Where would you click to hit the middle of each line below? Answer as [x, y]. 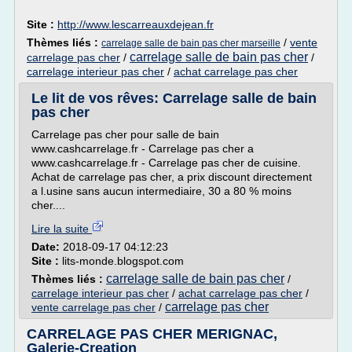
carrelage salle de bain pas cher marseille [191, 43]
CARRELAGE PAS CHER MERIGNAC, [152, 334]
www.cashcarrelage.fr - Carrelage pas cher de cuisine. [166, 163]
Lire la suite [62, 229]
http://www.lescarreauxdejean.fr [136, 24]
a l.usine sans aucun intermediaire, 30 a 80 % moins [161, 191]
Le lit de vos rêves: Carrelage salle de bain [174, 98]
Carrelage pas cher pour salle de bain [125, 134]
